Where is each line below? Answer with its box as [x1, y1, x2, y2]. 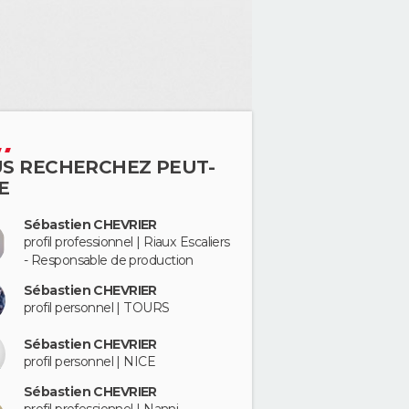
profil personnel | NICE [24, 353, 156, 370]
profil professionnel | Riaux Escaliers [24, 234, 230, 250]
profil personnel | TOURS [24, 299, 170, 317]
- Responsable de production [24, 252, 194, 268]
